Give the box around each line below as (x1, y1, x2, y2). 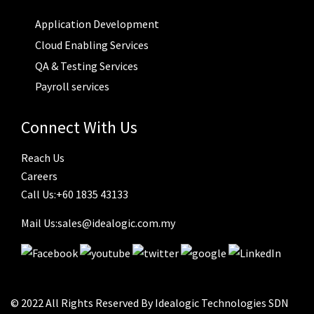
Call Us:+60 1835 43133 (21, 187, 128, 202)
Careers (21, 169, 57, 184)
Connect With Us (21, 116, 137, 139)
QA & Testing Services (35, 58, 138, 73)
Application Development (35, 17, 159, 32)
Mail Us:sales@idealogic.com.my (21, 216, 175, 231)
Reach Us (21, 151, 64, 165)
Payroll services (35, 79, 109, 94)
